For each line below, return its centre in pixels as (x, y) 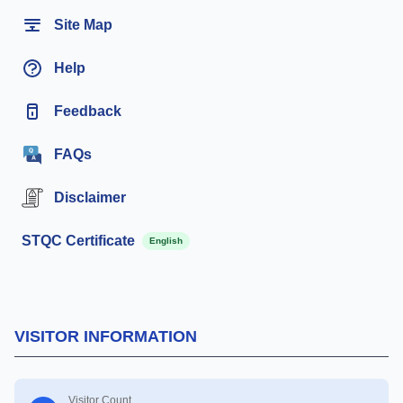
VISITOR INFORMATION (106, 336)
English (166, 240)
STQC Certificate (78, 240)
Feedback (88, 111)
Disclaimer (90, 197)
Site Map (83, 24)
